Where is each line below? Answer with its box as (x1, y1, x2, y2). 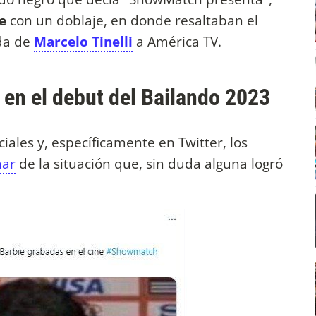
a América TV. (133, 32, 221, 51)
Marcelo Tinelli (34, 32, 133, 51)
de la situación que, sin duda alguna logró (16, 154, 283, 174)
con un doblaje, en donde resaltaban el (6, 11, 258, 30)
